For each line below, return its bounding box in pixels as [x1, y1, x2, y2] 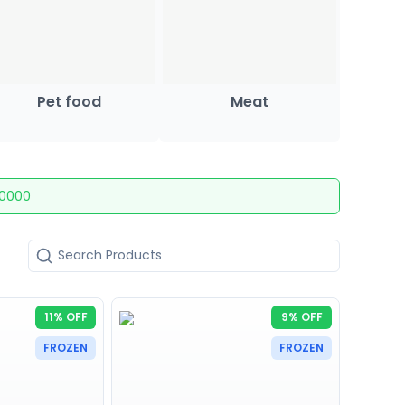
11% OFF [43, 308, 88, 325]
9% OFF [280, 308, 323, 325]
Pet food [36, 91, 101, 112]
